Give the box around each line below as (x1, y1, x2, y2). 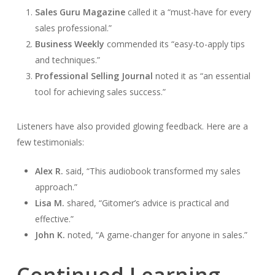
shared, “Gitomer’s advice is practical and (64, 196, 229, 209)
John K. (34, 228, 65, 241)
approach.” (34, 180, 77, 193)
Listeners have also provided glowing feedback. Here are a (16, 120, 248, 132)
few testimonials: (16, 136, 84, 148)
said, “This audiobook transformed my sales (63, 165, 241, 177)
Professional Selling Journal (34, 69, 153, 82)
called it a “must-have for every (125, 6, 251, 18)
